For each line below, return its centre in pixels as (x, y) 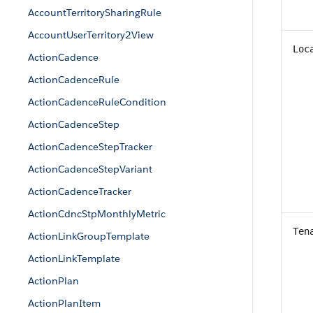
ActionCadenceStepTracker (90, 147)
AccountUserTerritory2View (91, 35)
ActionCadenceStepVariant (90, 169)
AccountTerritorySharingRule (95, 13)
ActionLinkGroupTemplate (89, 236)
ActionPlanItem (64, 303)
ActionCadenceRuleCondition (97, 102)
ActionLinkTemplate (74, 259)
